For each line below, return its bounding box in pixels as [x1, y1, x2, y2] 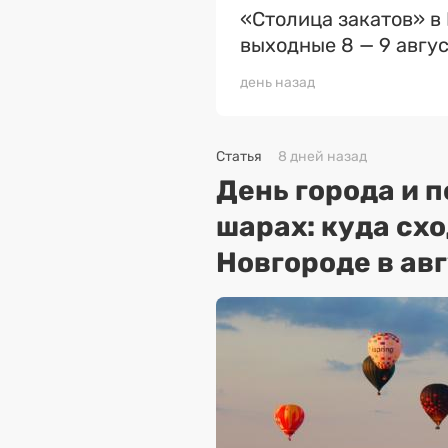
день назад [240, 74, 315, 92]
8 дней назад [278, 148, 367, 166]
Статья [216, 148, 262, 166]
